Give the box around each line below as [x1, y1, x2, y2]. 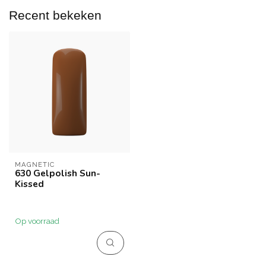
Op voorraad [15, 216, 59, 226]
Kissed [15, 178, 44, 190]
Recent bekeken [9, 8, 102, 22]
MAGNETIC [15, 160, 55, 169]
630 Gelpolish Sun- [15, 167, 100, 179]
